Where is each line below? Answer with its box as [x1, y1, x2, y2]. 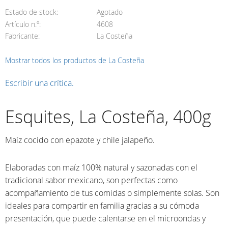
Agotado [96, 7, 123, 17]
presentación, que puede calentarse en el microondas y [5, 213, 206, 224]
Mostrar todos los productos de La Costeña [5, 55, 144, 66]
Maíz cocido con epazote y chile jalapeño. [5, 134, 155, 146]
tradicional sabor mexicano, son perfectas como [5, 175, 178, 186]
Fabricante [5, 31, 38, 41]
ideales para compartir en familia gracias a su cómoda [5, 200, 199, 212]
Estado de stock [5, 7, 56, 17]
